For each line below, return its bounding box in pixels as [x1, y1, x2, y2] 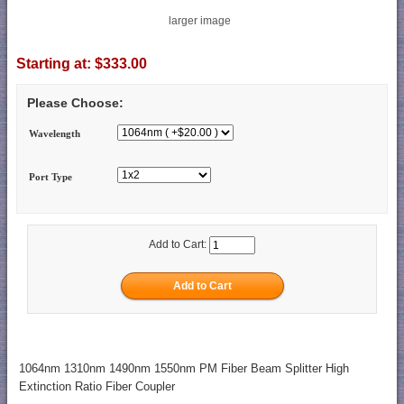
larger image [169, 14, 231, 27]
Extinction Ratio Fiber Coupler [18, 380, 175, 394]
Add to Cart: [149, 238, 209, 252]
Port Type [29, 170, 73, 182]
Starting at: [16, 55, 95, 71]
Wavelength [29, 128, 81, 140]
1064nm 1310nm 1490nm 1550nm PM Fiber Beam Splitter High [18, 362, 349, 376]
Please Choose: [27, 96, 124, 111]
